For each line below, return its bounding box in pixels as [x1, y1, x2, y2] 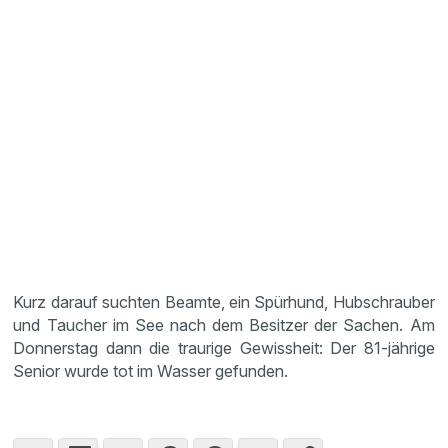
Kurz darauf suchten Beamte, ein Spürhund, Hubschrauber [13, 292, 435, 312]
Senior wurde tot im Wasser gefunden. [13, 361, 289, 381]
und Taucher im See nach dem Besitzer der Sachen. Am [13, 315, 435, 335]
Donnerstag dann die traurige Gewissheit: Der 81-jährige [13, 338, 435, 358]
